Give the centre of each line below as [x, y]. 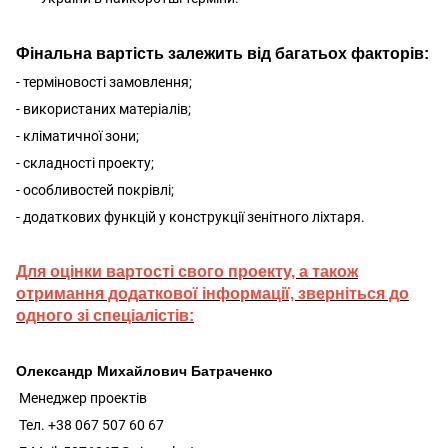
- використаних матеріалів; [103, 108]
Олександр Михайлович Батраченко [144, 370]
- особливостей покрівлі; [95, 189]
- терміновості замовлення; [104, 81]
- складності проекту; [85, 162]
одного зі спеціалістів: [105, 315]
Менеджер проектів [81, 397]
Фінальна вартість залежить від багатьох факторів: [222, 53]
